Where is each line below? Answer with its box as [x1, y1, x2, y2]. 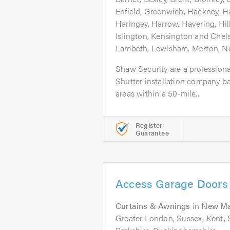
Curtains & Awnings [116, 200, 190, 212]
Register [136, 120, 163, 130]
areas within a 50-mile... [116, 87, 201, 99]
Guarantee [136, 128, 169, 138]
